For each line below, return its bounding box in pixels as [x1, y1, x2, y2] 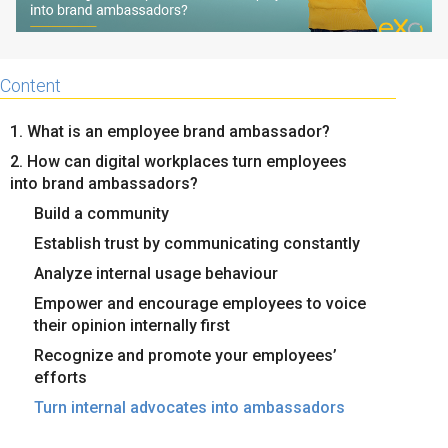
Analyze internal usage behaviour [34, 263, 278, 283]
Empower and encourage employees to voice [34, 293, 366, 313]
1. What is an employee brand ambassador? [10, 121, 330, 141]
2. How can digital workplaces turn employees [10, 151, 347, 171]
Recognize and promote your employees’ [34, 345, 337, 365]
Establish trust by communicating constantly [34, 233, 360, 253]
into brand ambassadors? [10, 173, 198, 193]
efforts [34, 367, 87, 387]
